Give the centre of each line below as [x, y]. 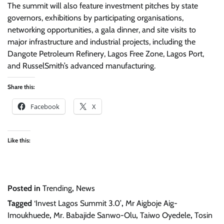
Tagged [21, 203]
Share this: [21, 87]
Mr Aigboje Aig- [151, 203]
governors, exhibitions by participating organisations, [95, 18]
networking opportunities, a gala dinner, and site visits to [102, 30]
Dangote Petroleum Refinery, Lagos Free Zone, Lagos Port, [106, 54]
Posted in [25, 188]
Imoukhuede [28, 215]
